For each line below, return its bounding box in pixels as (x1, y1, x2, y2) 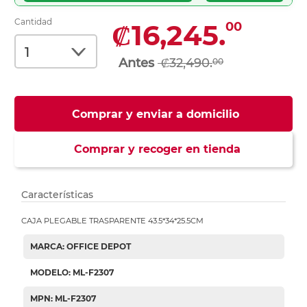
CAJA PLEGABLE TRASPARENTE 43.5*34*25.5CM (21, 216, 204, 226)
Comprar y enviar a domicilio (71, 108, 239, 121)
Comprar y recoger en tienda (66, 143, 241, 156)
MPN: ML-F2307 (29, 293, 96, 304)
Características (21, 188, 94, 201)
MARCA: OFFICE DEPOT (29, 241, 131, 252)
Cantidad (14, 16, 53, 27)
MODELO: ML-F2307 (29, 267, 114, 278)
